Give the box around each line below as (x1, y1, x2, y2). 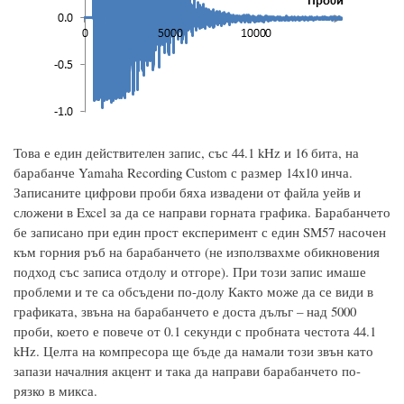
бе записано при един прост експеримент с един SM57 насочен (14, 223, 386, 242)
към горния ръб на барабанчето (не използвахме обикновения (14, 243, 380, 262)
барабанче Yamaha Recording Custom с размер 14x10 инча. (14, 163, 353, 182)
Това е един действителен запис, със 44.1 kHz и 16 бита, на (14, 143, 359, 162)
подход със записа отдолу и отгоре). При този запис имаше (14, 262, 366, 281)
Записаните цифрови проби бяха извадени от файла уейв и (14, 183, 361, 202)
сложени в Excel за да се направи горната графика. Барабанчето (14, 203, 390, 222)
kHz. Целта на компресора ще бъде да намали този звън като (14, 342, 373, 361)
